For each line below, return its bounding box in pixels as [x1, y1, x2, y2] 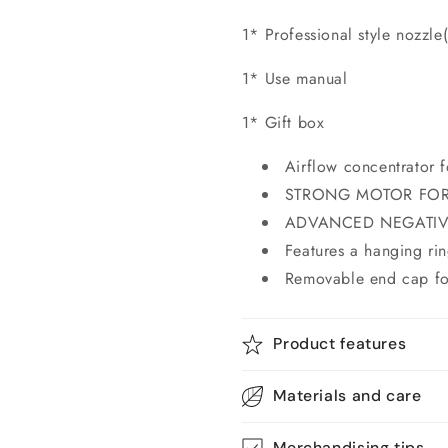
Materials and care [273, 384, 422, 406]
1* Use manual [241, 66, 348, 90]
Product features [273, 332, 407, 354]
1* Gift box [241, 110, 325, 134]
